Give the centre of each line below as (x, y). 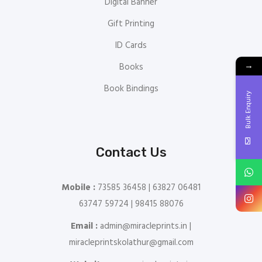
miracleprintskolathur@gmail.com (131, 243)
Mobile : (78, 188)
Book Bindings (131, 89)
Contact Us (131, 153)
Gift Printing (131, 24)
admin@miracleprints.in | (144, 227)
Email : (84, 227)
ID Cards (131, 46)
